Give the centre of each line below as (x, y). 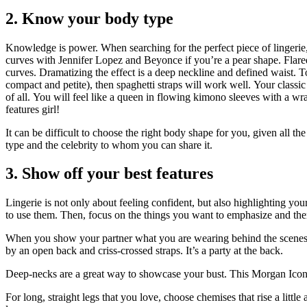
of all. (18, 97)
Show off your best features (118, 174)
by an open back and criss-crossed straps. (94, 251)
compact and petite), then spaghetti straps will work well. (128, 84)
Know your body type (98, 18)
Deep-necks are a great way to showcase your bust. (116, 274)
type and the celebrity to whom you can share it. (109, 145)
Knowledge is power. (52, 47)
